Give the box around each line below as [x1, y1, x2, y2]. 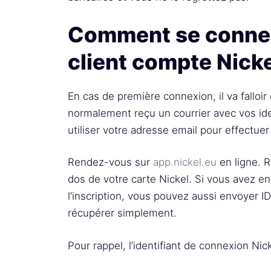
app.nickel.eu [153, 156, 217, 168]
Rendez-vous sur [68, 156, 153, 168]
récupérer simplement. [68, 207, 177, 219]
